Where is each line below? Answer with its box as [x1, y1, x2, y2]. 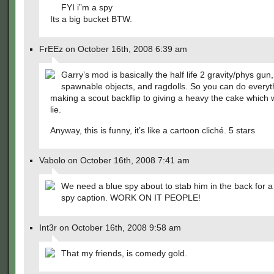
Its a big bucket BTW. [50, 14, 132, 24]
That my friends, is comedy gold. [61, 248, 187, 258]
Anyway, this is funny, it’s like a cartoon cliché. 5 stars [50, 125, 255, 135]
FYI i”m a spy [61, 2, 113, 12]
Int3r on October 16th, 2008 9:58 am [39, 223, 181, 232]
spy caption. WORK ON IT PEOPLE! [61, 193, 201, 202]
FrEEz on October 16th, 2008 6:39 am [39, 44, 187, 54]
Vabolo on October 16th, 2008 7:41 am [39, 155, 190, 165]
